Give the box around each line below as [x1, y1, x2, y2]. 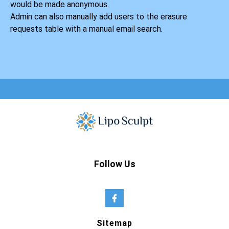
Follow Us [94, 158, 135, 170]
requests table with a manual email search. [10, 24, 163, 34]
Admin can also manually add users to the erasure [10, 12, 187, 22]
